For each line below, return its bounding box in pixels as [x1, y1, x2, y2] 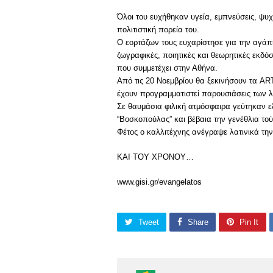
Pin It [239, 218, 258, 227]
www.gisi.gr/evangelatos [117, 177, 202, 186]
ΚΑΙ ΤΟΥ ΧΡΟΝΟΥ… [117, 152, 194, 161]
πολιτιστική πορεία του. [117, 25, 199, 34]
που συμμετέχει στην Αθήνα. [117, 63, 218, 73]
